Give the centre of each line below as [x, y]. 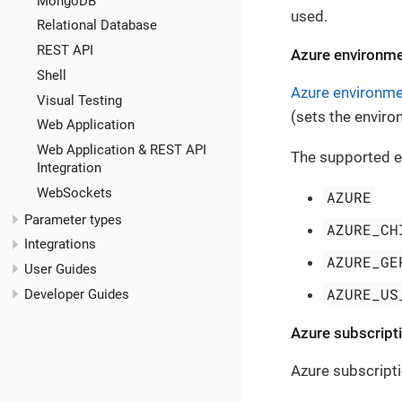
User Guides [61, 270]
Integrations [60, 245]
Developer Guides [77, 294]
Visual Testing [79, 100]
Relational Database [96, 26]
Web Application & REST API [121, 149]
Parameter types [73, 219]
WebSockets [74, 192]
